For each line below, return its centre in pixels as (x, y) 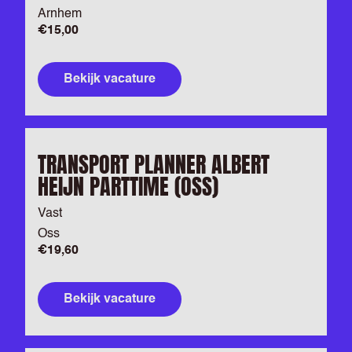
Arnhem (60, 14)
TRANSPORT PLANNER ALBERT (154, 164)
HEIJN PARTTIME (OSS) (128, 186)
